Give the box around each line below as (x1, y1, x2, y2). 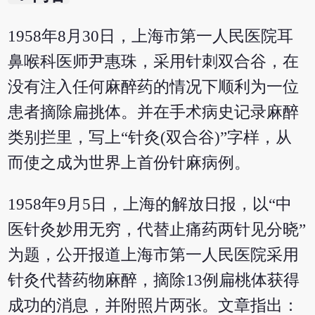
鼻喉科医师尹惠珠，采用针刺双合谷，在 (8, 53, 300, 71)
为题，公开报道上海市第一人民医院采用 (8, 246, 300, 264)
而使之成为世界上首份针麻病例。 (8, 154, 251, 172)
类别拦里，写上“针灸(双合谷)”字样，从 (8, 129, 292, 147)
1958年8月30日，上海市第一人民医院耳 (8, 27, 294, 46)
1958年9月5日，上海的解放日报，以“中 (8, 195, 292, 214)
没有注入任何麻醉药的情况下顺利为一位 (8, 78, 300, 96)
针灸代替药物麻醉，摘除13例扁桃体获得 (8, 271, 300, 290)
